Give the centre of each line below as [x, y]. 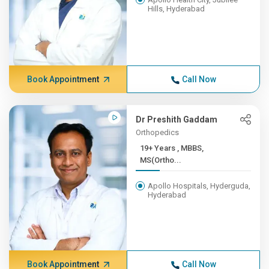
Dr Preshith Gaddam [177, 119]
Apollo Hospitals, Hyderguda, [199, 186]
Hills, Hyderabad [177, 9]
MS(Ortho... [161, 160]
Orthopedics [158, 132]
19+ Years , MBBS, [159, 148]
